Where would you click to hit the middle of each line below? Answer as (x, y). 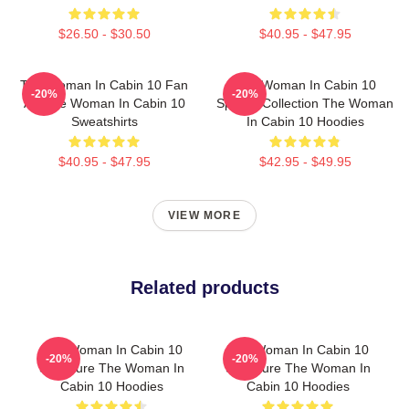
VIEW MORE (204, 215)
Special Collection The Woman (305, 103)
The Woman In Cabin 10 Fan (104, 85)
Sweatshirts (104, 121)
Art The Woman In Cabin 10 (104, 103)
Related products (204, 288)
